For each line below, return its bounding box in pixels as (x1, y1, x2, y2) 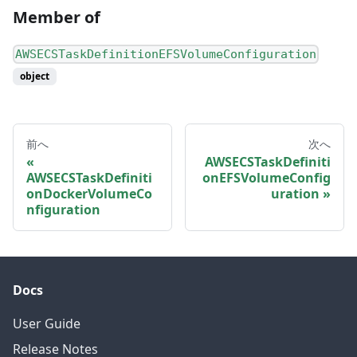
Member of (13, 6, 100, 28)
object (20, 69, 49, 83)
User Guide (13, 315, 80, 332)
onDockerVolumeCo (26, 184, 152, 202)
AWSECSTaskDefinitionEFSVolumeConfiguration (15, 46, 317, 61)
